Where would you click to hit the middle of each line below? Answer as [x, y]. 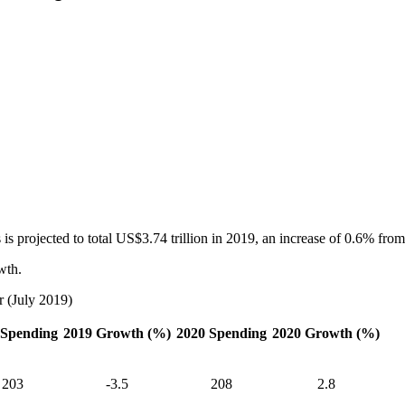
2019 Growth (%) [117, 334]
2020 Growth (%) [326, 334]
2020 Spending [221, 334]
